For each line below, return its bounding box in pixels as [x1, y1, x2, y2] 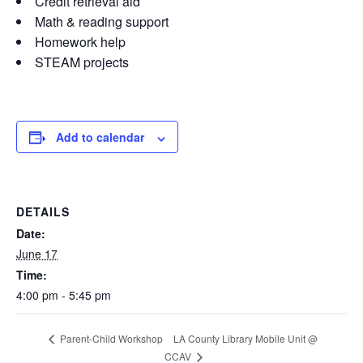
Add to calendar [56, 129, 144, 146]
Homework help [35, 32, 126, 52]
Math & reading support [35, 12, 169, 32]
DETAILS [16, 203, 70, 220]
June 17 [16, 246, 58, 263]
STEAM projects [35, 53, 129, 72]
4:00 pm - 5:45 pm [16, 287, 111, 304]
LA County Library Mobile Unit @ [173, 331, 318, 345]
